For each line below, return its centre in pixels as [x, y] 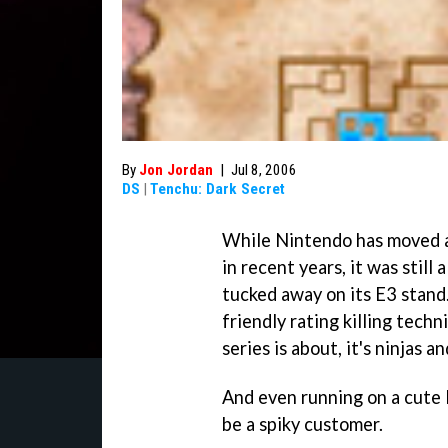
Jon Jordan [176, 170]
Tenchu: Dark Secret [217, 189]
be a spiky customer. [302, 423]
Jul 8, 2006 [264, 170]
